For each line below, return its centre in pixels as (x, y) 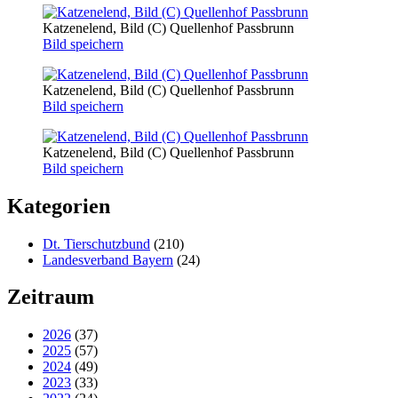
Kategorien (59, 206)
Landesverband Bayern (108, 259)
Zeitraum (51, 297)
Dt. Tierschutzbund (96, 243)
